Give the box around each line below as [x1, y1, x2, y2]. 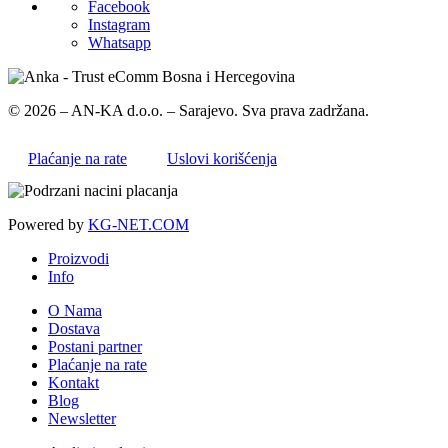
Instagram [88, 16, 150, 34]
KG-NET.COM [88, 216, 189, 234]
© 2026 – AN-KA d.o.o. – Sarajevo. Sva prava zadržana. [8, 102, 369, 120]
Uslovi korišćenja [167, 150, 277, 168]
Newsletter [48, 410, 116, 428]
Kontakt [48, 374, 99, 392]
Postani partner [48, 338, 142, 356]
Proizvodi [48, 250, 109, 268]
